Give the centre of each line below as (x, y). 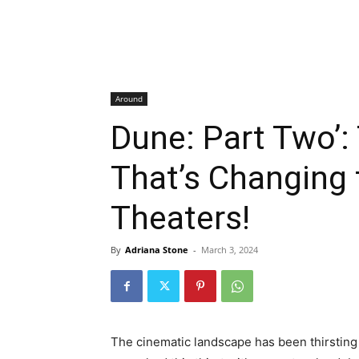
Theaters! (180, 218)
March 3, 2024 (230, 250)
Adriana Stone (157, 250)
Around (129, 99)
